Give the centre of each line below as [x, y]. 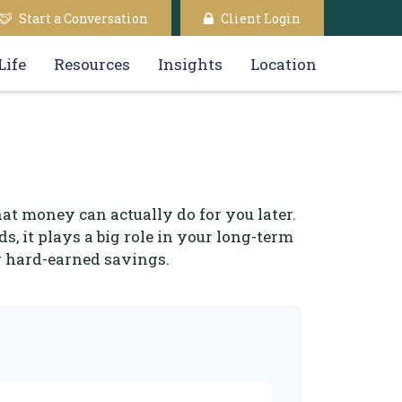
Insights [190, 65]
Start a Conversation [83, 18]
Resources [92, 65]
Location [284, 65]
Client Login [261, 18]
